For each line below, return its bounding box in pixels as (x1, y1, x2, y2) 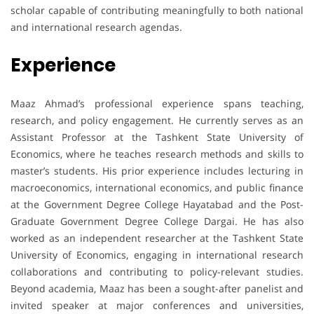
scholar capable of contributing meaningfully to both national (11, 3, 303, 17)
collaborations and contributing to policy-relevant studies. (11, 264, 303, 278)
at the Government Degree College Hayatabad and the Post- (11, 197, 303, 211)
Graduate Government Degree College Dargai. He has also (11, 214, 303, 228)
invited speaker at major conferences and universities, (11, 298, 303, 312)
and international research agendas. (11, 20, 182, 34)
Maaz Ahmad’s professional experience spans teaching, (11, 96, 303, 110)
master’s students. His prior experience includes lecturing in (11, 163, 303, 177)
